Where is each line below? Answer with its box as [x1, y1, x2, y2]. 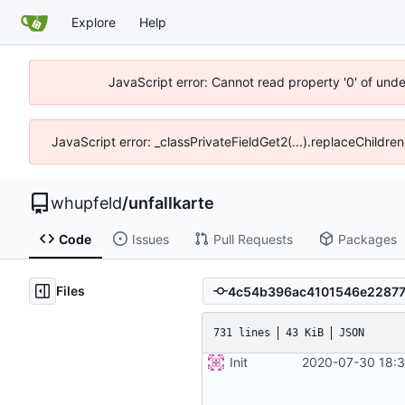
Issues [131, 231, 169, 247]
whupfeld [51, 193, 122, 212]
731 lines [213, 325, 270, 339]
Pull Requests [212, 231, 293, 247]
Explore [71, 14, 116, 30]
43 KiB [286, 325, 324, 339]
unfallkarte [128, 193, 214, 212]
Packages [337, 231, 397, 247]
